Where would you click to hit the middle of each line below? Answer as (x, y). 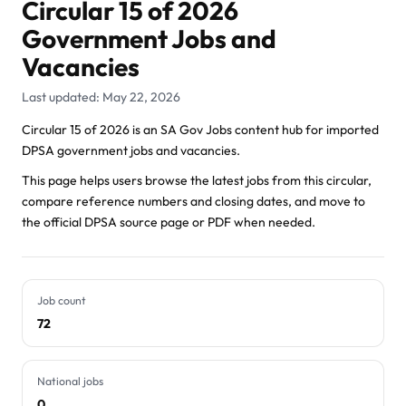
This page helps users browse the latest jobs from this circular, (197, 180)
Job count (62, 300)
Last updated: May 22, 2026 (101, 97)
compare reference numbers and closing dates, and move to (193, 201)
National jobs (70, 381)
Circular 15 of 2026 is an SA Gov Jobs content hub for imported (200, 130)
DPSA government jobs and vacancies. (131, 150)
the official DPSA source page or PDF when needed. (169, 222)
